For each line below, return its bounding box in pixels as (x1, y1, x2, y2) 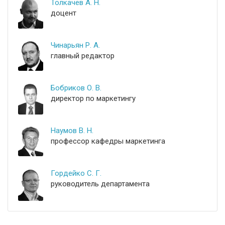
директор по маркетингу (51, 94, 136, 103)
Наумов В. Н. (51, 126, 93, 135)
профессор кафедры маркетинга (51, 137, 165, 146)
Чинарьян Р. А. (51, 41, 100, 50)
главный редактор (51, 51, 115, 60)
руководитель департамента (51, 179, 150, 188)
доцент (51, 9, 76, 18)
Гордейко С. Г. (51, 169, 101, 178)
